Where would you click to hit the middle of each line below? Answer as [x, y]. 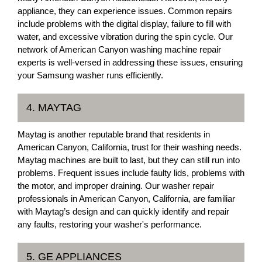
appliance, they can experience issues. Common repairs [125, 11]
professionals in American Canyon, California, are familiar [126, 199]
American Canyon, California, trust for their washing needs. [130, 147]
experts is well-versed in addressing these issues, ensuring [130, 62]
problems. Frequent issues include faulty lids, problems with [131, 173]
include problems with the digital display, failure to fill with [124, 24]
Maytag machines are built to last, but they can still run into [129, 160]
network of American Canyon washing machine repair [119, 49]
